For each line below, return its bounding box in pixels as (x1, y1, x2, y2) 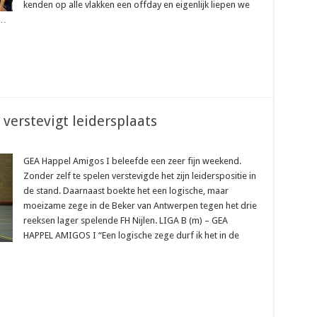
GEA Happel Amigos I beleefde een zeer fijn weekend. (23, 156, 241, 166)
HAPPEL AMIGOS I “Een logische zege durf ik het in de (23, 230, 239, 241)
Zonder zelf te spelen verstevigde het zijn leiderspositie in (23, 171, 256, 181)
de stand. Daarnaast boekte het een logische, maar (23, 185, 229, 196)
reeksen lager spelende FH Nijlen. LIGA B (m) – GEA (23, 215, 228, 226)
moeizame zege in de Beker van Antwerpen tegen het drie (23, 200, 257, 211)
